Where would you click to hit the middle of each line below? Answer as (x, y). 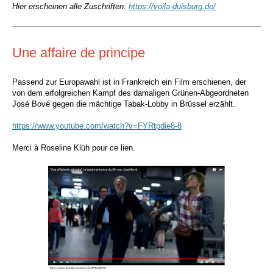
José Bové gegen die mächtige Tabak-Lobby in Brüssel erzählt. (124, 104)
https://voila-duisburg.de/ (172, 6)
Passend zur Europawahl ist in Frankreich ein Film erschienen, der (129, 82)
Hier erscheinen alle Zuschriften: (70, 6)
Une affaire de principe (79, 53)
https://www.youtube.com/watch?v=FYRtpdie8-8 (97, 126)
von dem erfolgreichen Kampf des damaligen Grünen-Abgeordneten (130, 93)
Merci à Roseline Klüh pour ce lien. (74, 148)
